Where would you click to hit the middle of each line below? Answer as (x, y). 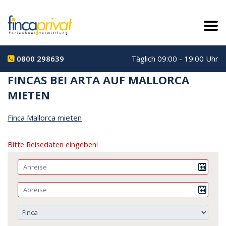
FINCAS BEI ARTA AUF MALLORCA (98, 79)
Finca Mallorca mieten (45, 117)
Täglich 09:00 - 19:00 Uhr (175, 58)
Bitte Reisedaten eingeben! (53, 144)
